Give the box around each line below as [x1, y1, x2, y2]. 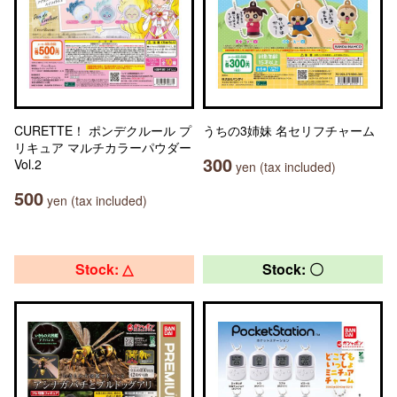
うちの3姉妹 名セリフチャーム [203, 121, 375, 139]
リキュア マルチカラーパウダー [14, 138, 191, 156]
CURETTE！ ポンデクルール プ [14, 121, 191, 139]
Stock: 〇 [262, 259, 323, 279]
